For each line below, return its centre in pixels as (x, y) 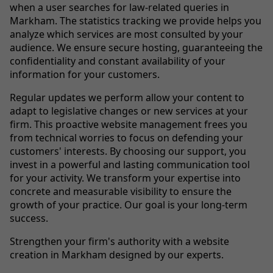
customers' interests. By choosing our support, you (128, 151)
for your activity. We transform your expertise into (125, 178)
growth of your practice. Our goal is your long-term (129, 204)
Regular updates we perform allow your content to (127, 97)
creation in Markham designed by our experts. (117, 254)
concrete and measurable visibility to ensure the (121, 191)
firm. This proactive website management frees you (129, 124)
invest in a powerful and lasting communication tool (130, 164)
